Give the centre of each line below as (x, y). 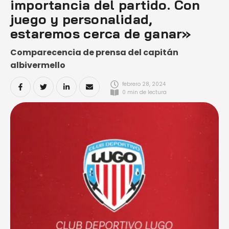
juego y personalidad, (82, 19)
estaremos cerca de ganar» (101, 33)
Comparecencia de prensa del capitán (94, 52)
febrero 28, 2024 (144, 84)
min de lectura (147, 92)
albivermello (38, 65)
